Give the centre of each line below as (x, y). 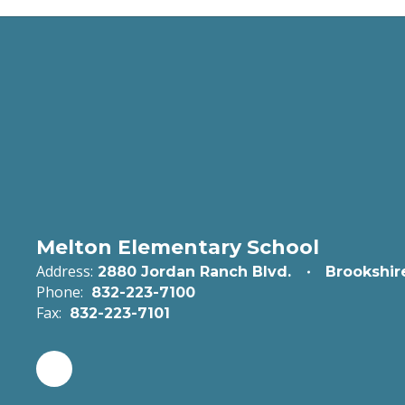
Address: (65, 271)
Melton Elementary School (178, 247)
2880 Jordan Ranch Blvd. (194, 272)
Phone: (60, 292)
